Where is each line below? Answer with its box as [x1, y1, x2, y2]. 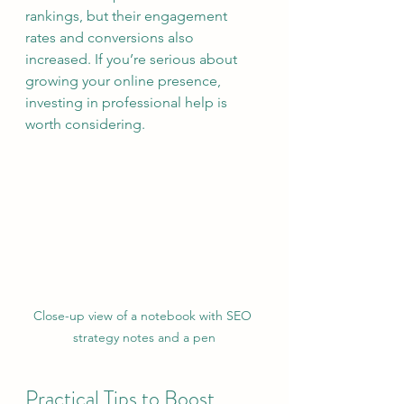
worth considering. [25, 115, 145, 133]
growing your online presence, [25, 71, 225, 89]
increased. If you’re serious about [25, 50, 241, 68]
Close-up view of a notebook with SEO [33, 308, 255, 324]
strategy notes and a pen [73, 329, 216, 345]
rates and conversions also [25, 28, 197, 46]
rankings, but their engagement [25, 6, 231, 24]
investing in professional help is [25, 93, 231, 111]
